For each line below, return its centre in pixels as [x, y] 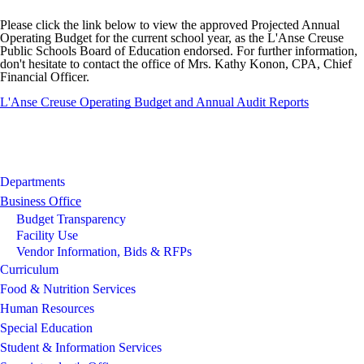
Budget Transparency [71, 219]
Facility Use [47, 235]
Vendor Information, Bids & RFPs [104, 251]
